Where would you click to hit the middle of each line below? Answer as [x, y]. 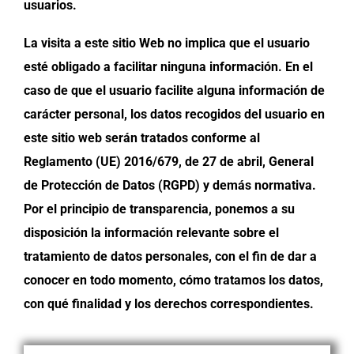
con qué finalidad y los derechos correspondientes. [169, 303]
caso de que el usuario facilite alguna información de [174, 90]
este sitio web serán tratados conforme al [142, 137]
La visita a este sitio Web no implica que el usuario [167, 43]
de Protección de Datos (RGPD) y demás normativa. [170, 185]
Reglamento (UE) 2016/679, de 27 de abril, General [169, 161]
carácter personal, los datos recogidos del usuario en [174, 114]
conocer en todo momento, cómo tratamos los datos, [173, 280]
